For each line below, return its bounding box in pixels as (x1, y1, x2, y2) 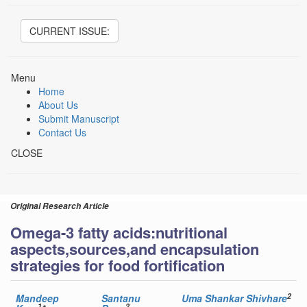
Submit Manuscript (38, 112, 119, 125)
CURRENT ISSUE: (29, 24, 110, 38)
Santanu (101, 291, 140, 305)
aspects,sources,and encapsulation (10, 238, 259, 260)
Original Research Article (10, 200, 109, 212)
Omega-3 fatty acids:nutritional (10, 221, 228, 243)
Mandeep (16, 291, 59, 305)
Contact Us (38, 125, 86, 139)
